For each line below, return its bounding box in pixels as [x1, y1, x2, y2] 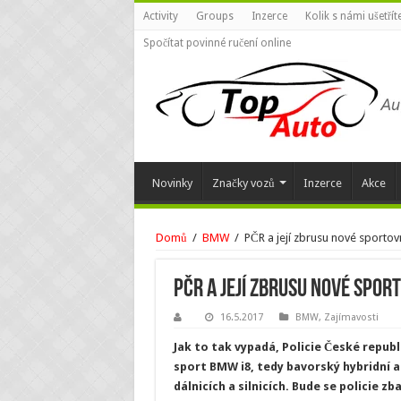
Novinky [151, 176, 192, 190]
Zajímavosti [323, 311, 379, 323]
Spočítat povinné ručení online [142, 37, 291, 49]
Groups [195, 10, 234, 22]
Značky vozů [211, 176, 275, 190]
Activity [142, 10, 178, 22]
